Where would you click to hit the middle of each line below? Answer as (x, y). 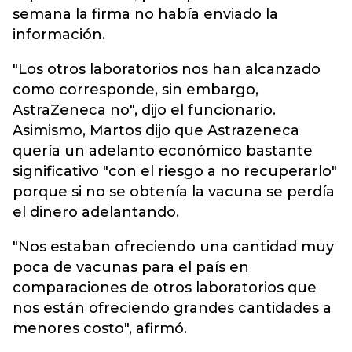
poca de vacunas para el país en (131, 267)
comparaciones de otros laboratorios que (165, 288)
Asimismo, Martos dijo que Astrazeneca (156, 130)
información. (59, 35)
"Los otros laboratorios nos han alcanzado (167, 69)
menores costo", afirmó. (100, 328)
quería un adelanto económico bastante (163, 151)
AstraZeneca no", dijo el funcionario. (144, 110)
